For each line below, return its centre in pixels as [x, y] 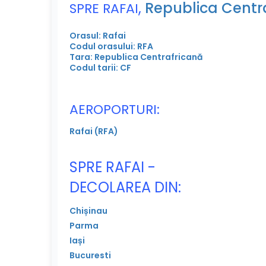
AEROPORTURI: [115, 109]
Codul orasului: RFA [111, 46]
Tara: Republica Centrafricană [136, 57]
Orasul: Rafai [98, 35]
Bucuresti [90, 255]
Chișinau [88, 210]
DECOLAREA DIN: [125, 187]
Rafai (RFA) [94, 131]
